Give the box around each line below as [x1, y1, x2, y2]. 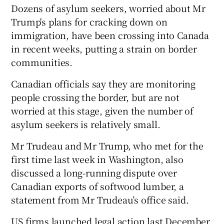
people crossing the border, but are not [11, 90, 179, 103]
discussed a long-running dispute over [11, 165, 177, 179]
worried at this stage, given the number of [11, 103, 194, 117]
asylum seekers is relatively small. [11, 117, 160, 130]
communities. [11, 55, 73, 68]
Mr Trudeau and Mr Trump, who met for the [11, 138, 203, 152]
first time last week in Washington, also [11, 152, 183, 165]
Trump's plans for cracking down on [11, 14, 167, 28]
